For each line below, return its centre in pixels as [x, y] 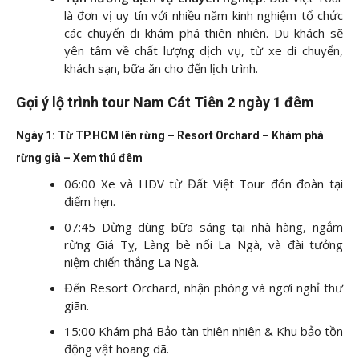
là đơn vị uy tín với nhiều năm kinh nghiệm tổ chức [204, 15]
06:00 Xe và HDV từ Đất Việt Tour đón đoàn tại [204, 183]
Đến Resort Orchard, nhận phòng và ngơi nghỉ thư [204, 287]
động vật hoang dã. [117, 348]
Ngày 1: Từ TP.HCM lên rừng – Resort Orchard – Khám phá [170, 135]
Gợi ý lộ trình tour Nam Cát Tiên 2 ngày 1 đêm [165, 102]
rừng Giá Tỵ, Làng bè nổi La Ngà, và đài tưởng [204, 244]
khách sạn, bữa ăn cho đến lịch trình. [161, 68]
